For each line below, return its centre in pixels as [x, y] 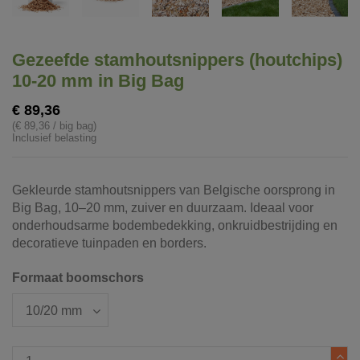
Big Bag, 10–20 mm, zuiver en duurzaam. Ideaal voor [163, 207]
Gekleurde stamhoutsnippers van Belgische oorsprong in [174, 190]
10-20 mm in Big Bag [98, 81]
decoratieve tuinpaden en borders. [109, 243]
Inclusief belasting [54, 137]
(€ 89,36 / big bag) [54, 125]
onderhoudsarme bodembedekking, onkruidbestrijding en [175, 225]
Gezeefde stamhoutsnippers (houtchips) [177, 60]
